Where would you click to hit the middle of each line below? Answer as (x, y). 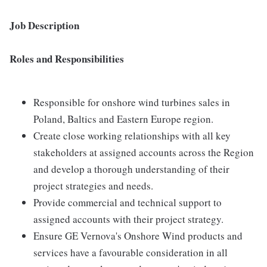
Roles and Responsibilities (67, 59)
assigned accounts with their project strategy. (128, 219)
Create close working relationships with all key (132, 136)
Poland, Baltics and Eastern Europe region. (123, 119)
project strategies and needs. (93, 186)
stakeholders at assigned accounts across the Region (144, 152)
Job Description (44, 25)
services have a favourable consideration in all (131, 252)
